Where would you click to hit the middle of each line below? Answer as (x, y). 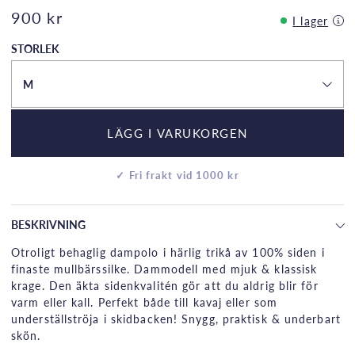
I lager (310, 20)
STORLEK (35, 48)
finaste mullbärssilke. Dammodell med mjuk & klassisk (164, 269)
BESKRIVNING (48, 225)
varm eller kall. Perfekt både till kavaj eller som (145, 302)
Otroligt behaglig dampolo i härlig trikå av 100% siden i (168, 252)
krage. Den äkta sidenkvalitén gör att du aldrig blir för (165, 286)
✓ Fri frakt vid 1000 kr (177, 176)
